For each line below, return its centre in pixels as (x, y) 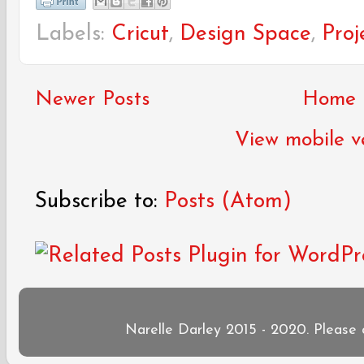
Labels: (74, 34)
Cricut (140, 34)
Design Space (245, 34)
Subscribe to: (100, 201)
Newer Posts (93, 99)
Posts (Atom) (228, 201)
